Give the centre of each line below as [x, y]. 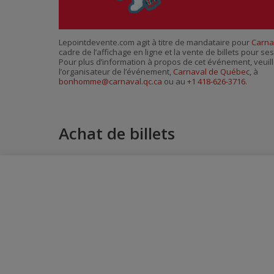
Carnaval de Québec [211, 72]
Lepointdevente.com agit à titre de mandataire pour [155, 43]
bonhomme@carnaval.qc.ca [110, 82]
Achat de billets [117, 133]
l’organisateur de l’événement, [116, 72]
